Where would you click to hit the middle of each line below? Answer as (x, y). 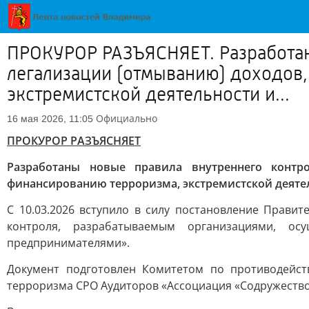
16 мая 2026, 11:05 (50, 119)
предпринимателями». (68, 243)
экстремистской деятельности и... (148, 94)
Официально (127, 118)
